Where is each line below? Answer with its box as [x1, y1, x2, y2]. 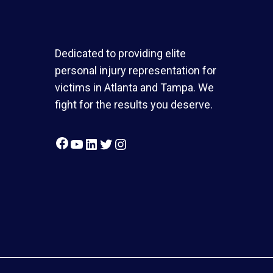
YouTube [83, 128, 141, 145]
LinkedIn [98, 128, 155, 145]
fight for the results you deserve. [55, 98, 213, 111]
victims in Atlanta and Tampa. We [55, 81, 214, 94]
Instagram [127, 128, 195, 145]
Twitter [113, 128, 158, 145]
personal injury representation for [55, 64, 216, 77]
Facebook [69, 127, 132, 144]
